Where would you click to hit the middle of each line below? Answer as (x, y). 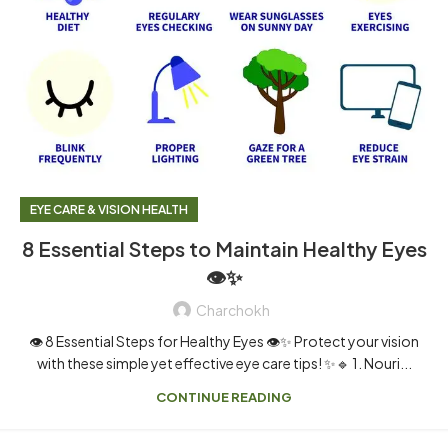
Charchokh (233, 310)
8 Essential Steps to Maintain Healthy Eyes (224, 248)
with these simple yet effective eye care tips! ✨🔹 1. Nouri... (224, 363)
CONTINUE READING (224, 397)
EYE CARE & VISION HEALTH (109, 209)
